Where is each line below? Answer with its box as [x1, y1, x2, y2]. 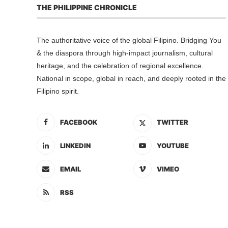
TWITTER [156, 118, 188, 127]
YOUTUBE [156, 141, 189, 150]
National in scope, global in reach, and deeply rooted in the [37, 74, 226, 83]
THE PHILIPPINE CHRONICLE [37, 3, 137, 12]
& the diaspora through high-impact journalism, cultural [37, 49, 213, 58]
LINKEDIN [60, 141, 91, 150]
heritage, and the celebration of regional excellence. [37, 62, 204, 70]
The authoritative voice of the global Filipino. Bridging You [37, 36, 221, 45]
